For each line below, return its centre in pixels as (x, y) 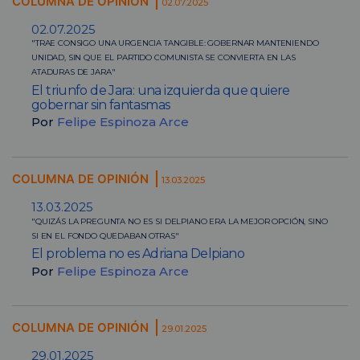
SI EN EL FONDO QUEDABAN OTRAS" (105, 235)
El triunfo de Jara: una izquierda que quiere (161, 91)
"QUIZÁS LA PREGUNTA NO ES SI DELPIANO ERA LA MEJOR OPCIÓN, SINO (180, 221)
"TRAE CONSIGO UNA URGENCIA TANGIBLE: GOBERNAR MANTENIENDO (175, 43)
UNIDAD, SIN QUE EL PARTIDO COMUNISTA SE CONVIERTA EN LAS (164, 58)
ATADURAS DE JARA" (74, 72)
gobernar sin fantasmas (101, 105)
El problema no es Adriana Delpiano (138, 254)
